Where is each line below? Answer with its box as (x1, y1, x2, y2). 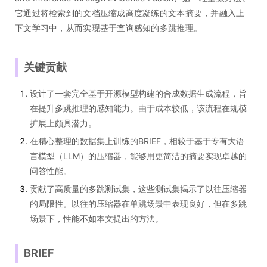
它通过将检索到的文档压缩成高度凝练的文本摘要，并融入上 (15, 8, 245, 18)
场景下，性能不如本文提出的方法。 (30, 213, 163, 223)
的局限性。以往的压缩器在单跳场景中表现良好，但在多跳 (30, 198, 247, 209)
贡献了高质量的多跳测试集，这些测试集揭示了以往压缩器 (30, 184, 247, 194)
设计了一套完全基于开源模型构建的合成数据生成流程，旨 (30, 88, 247, 98)
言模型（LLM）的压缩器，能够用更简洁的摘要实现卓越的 (30, 151, 247, 161)
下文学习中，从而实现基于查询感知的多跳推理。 (15, 23, 203, 33)
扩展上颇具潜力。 (30, 118, 97, 128)
